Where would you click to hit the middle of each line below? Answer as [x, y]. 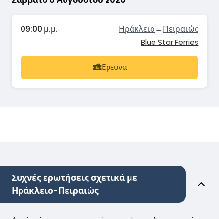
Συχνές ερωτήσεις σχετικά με [75, 178]
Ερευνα [114, 67]
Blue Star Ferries [170, 42]
